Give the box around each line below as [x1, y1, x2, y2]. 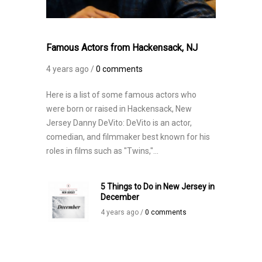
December [100, 192, 139, 202]
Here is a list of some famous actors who [46, 89, 196, 99]
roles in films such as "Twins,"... [46, 146, 158, 156]
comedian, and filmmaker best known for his [46, 132, 210, 142]
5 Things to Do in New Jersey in [100, 181, 215, 191]
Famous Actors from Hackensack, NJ [46, 42, 198, 53]
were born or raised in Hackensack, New [46, 104, 192, 113]
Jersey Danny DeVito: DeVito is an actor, [46, 118, 192, 127]
